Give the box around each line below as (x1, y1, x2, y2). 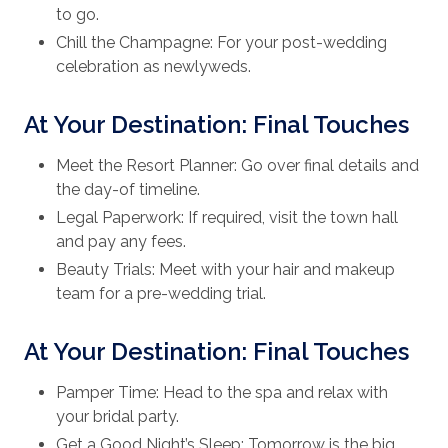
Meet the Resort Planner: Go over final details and (56, 156, 419, 176)
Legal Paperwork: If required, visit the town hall (56, 208, 398, 228)
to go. (56, 5, 99, 25)
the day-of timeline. (56, 180, 200, 200)
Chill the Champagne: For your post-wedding (56, 33, 387, 53)
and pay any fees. (56, 232, 186, 252)
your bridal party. (56, 407, 179, 427)
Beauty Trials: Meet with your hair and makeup (56, 260, 395, 280)
